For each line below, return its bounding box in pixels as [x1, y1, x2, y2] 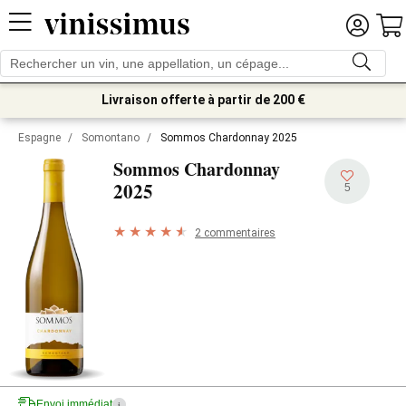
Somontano [82, 131, 140, 144]
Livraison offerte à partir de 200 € [101, 92, 305, 107]
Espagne [18, 131, 61, 144]
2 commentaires [195, 226, 275, 239]
